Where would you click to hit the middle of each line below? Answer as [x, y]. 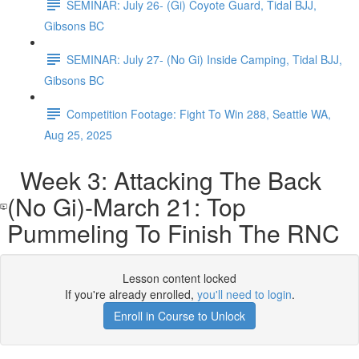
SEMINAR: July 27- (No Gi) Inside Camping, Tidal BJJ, [204, 59]
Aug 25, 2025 [78, 135]
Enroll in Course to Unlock [179, 316]
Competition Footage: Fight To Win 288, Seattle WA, [199, 113]
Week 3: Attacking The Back [165, 180]
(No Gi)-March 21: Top [127, 206]
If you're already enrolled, [131, 294]
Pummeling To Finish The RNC [174, 233]
